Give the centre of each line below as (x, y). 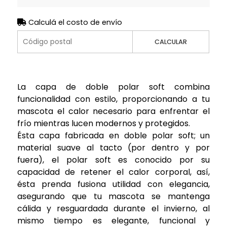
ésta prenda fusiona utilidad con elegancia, (113, 184)
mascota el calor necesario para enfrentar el (113, 111)
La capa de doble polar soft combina (113, 87)
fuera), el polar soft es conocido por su (113, 160)
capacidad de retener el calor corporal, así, (113, 172)
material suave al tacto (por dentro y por (113, 147)
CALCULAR (171, 42)
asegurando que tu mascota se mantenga (113, 196)
